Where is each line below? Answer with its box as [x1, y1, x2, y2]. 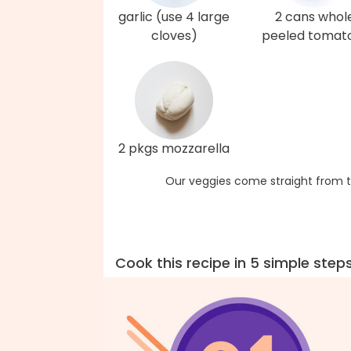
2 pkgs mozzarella [118, 139, 230, 157]
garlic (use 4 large [118, 8, 230, 26]
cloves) [150, 27, 197, 45]
